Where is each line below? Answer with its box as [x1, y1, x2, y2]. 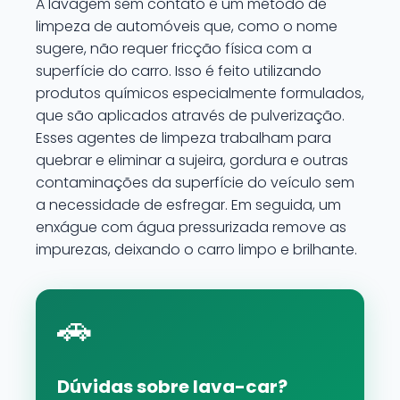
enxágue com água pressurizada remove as [36, 217, 346, 237]
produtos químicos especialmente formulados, [36, 83, 364, 104]
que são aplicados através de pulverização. [36, 105, 345, 126]
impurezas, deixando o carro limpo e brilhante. [36, 239, 357, 260]
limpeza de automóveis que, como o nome [36, 16, 337, 37]
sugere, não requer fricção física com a [36, 38, 312, 59]
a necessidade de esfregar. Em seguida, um [36, 195, 341, 215]
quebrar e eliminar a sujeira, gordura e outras [36, 150, 348, 171]
